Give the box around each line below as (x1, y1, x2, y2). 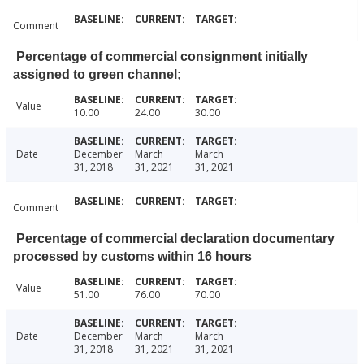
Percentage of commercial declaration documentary (16, 232, 335, 246)
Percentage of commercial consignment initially (16, 50, 308, 64)
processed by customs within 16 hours (13, 249, 252, 264)
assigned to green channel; (13, 67, 181, 82)
